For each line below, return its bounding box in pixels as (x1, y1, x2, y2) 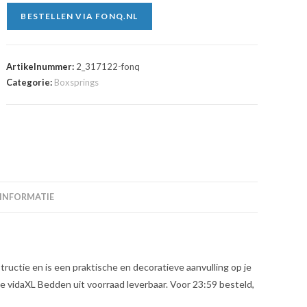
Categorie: (6, 77, 55, 88)
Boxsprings (54, 77, 99, 88)
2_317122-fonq (76, 61, 140, 72)
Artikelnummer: (6, 61, 77, 72)
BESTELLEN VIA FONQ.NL (21, 11, 138, 21)
